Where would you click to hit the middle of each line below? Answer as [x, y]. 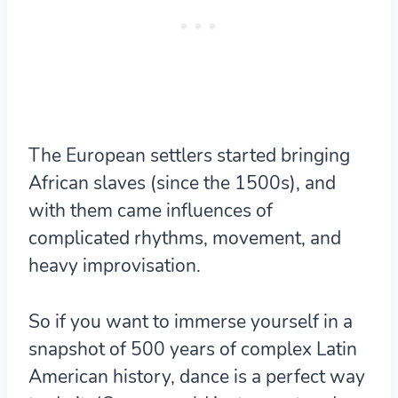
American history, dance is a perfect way [197, 377]
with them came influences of [151, 211]
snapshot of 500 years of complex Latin [193, 350]
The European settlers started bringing [189, 156]
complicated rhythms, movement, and [185, 239]
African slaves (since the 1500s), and [182, 183]
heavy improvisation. [115, 266]
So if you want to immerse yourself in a [191, 322]
